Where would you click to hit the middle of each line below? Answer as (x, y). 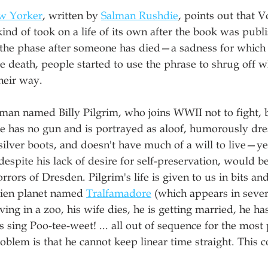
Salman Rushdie (140, 16)
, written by (72, 16)
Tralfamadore (119, 194)
